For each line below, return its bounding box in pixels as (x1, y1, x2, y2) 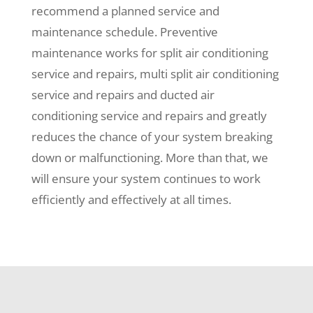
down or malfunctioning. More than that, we (31, 150, 268, 166)
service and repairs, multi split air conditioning (31, 66, 279, 82)
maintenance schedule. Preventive (31, 24, 218, 41)
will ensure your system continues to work (31, 170, 261, 187)
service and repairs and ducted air (31, 87, 214, 103)
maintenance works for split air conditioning (31, 45, 268, 61)
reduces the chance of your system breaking (31, 129, 272, 145)
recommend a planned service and (31, 3, 219, 20)
